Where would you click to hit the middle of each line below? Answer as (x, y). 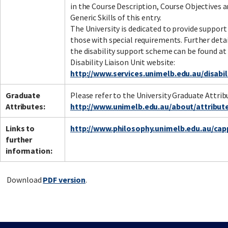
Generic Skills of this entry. (116, 18)
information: (29, 151)
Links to (20, 129)
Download (25, 180)
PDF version (64, 180)
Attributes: (25, 107)
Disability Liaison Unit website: (123, 62)
